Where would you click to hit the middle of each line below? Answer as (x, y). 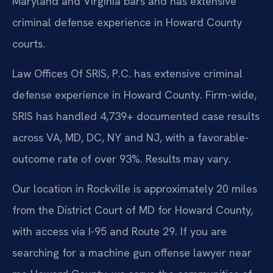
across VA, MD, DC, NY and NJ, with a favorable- (130, 138)
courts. (29, 43)
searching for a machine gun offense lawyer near (132, 253)
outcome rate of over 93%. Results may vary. (122, 159)
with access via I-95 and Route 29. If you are (119, 232)
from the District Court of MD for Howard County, (133, 210)
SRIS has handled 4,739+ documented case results (136, 116)
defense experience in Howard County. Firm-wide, (134, 95)
